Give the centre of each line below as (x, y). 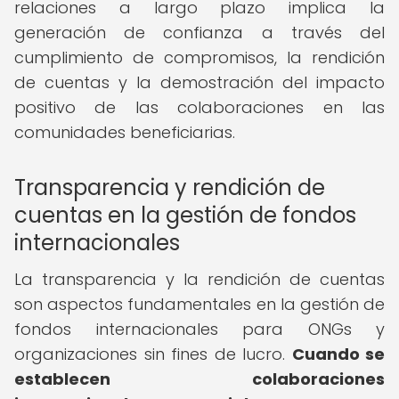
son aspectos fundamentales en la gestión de (199, 304)
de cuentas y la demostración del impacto (199, 82)
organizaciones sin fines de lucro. (153, 354)
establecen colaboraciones (199, 379)
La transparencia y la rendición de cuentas (199, 279)
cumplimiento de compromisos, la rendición (199, 57)
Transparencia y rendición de (170, 187)
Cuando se (338, 354)
